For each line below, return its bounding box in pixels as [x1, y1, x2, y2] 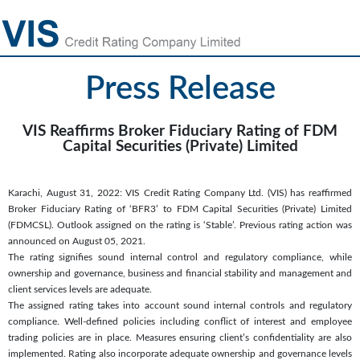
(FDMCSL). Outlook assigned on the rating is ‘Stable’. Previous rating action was [8, 219, 352, 230]
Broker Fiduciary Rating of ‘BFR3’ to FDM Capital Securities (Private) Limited [8, 203, 352, 214]
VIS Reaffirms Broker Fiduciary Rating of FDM [22, 123, 337, 139]
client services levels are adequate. [8, 284, 152, 294]
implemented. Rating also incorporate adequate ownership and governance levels [8, 348, 352, 358]
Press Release [84, 72, 276, 105]
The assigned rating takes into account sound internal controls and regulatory [8, 300, 352, 310]
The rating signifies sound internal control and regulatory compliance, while [8, 252, 352, 262]
